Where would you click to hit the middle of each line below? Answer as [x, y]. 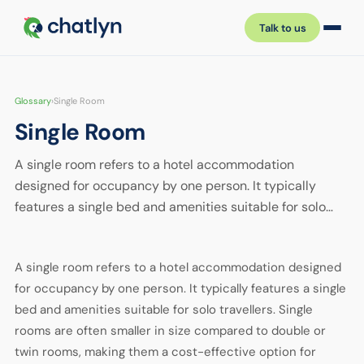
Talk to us [282, 28]
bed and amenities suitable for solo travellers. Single [163, 310]
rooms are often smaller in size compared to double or [170, 331]
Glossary [32, 101]
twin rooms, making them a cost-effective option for [165, 352]
